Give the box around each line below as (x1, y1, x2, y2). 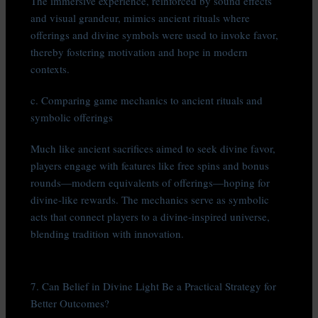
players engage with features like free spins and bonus (31, 158, 270, 173)
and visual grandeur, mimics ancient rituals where (31, 11, 251, 26)
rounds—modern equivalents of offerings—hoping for (31, 175, 270, 190)
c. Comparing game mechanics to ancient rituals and (31, 93, 263, 108)
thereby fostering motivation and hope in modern (31, 45, 248, 60)
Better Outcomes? (31, 296, 110, 311)
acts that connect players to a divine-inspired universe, (31, 209, 270, 224)
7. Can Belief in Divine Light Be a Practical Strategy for (31, 279, 277, 294)
